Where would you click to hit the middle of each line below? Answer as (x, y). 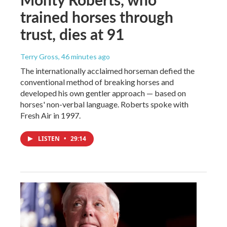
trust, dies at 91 (72, 34)
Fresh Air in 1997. (50, 115)
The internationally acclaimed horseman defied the (107, 70)
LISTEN (50, 138)
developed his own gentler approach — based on (103, 93)
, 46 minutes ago (84, 56)
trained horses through (97, 16)
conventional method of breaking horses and (97, 82)
